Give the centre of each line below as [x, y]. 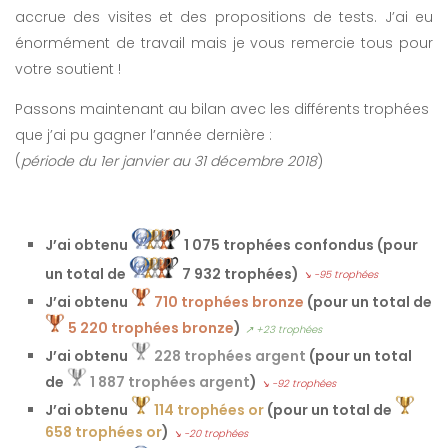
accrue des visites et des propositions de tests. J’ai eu [224, 17]
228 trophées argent [230, 355]
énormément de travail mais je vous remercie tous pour [224, 43]
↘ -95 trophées [340, 275]
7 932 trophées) [239, 273]
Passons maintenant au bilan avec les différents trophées [222, 109]
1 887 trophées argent [170, 381]
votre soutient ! [68, 69]
